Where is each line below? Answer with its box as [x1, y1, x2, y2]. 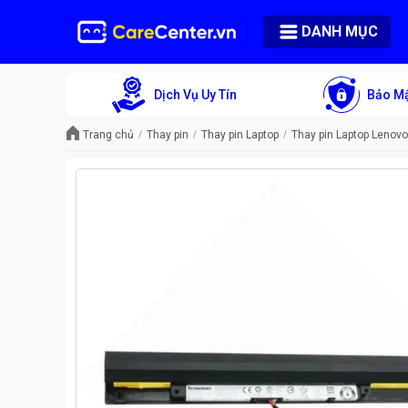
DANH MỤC [301, 23, 378, 40]
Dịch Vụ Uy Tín [154, 87, 237, 102]
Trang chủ [83, 127, 134, 141]
